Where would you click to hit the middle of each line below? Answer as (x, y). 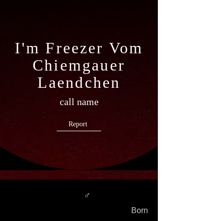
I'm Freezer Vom (79, 48)
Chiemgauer (79, 65)
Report (78, 124)
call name (79, 102)
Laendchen (79, 82)
